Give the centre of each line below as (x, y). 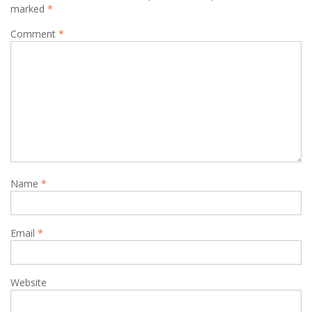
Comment (34, 34)
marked (29, 9)
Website (29, 282)
